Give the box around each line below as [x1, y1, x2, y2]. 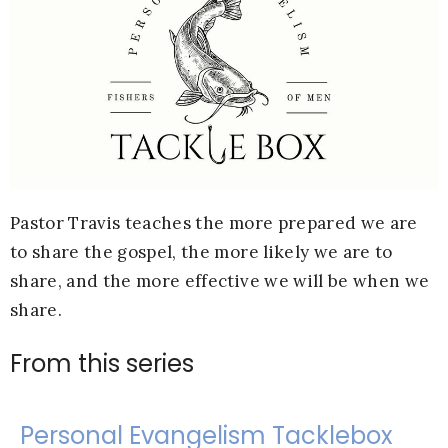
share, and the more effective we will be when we [10, 270, 430, 293]
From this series [10, 347, 194, 381]
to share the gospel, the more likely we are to [10, 241, 393, 264]
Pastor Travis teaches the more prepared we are [10, 212, 418, 235]
